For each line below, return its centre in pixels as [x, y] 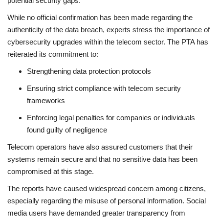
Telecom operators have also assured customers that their [100, 147]
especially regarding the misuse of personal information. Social [107, 200]
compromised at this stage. [51, 171]
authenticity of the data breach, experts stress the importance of [109, 29]
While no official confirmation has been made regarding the [100, 17]
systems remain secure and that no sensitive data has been [102, 159]
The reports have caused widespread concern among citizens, [107, 188]
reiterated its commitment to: [53, 54]
